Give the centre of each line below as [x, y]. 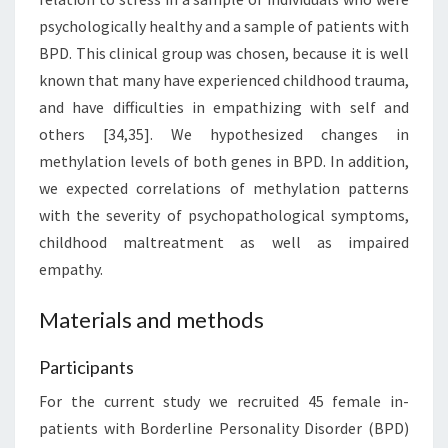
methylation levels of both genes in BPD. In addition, [224, 161]
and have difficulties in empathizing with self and [224, 107]
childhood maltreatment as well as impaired [224, 242]
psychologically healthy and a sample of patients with [224, 26]
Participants [86, 367]
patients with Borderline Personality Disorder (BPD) [224, 428]
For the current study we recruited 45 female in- [224, 401]
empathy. [71, 269]
